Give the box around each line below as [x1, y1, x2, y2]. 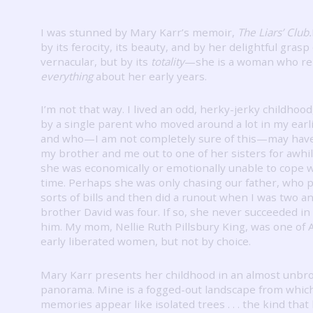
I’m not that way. [41, 102, 127, 117]
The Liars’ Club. [238, 24, 312, 39]
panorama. [41, 282, 97, 296]
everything [41, 68, 93, 83]
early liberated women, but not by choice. [41, 234, 251, 249]
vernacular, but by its [41, 54, 151, 68]
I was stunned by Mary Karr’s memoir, [41, 24, 238, 39]
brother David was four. [41, 205, 163, 219]
